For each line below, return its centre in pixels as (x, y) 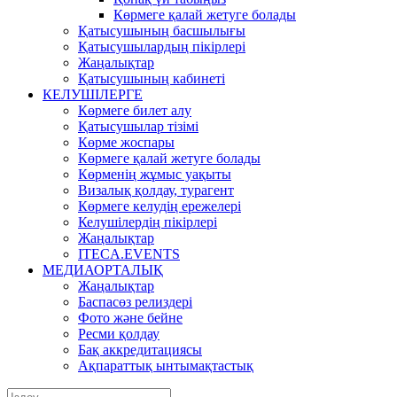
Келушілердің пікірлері (148, 222)
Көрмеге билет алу (135, 110)
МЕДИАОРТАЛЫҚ (103, 270)
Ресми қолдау (119, 334)
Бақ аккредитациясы (140, 350)
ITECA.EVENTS (129, 254)
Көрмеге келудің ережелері (160, 206)
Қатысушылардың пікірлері (162, 47)
